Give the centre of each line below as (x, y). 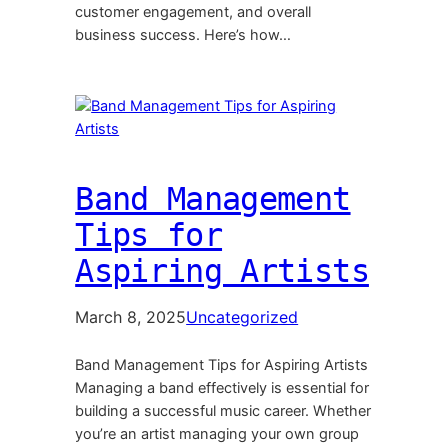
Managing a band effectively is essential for (222, 388)
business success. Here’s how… (183, 35)
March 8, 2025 (131, 317)
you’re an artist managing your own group (217, 434)
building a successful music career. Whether (223, 411)
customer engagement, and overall (193, 12)
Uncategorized (242, 317)
